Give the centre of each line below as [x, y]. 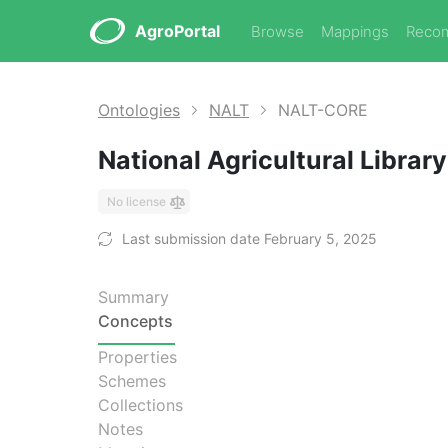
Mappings [355, 31]
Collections [140, 405]
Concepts [135, 321]
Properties [137, 357]
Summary [133, 297]
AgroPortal [177, 31]
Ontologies [139, 110]
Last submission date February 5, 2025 [249, 238]
